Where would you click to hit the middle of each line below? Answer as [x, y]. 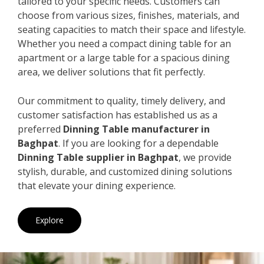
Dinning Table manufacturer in [136, 129]
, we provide [205, 157]
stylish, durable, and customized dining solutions [125, 171]
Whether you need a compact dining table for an [124, 43]
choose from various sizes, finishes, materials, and [128, 15]
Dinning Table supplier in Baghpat [98, 157]
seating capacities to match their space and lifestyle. [132, 29]
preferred [40, 129]
